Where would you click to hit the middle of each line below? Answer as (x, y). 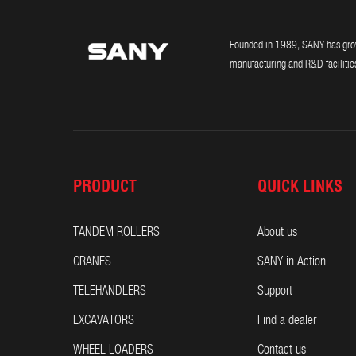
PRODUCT (105, 187)
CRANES (92, 262)
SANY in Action (292, 262)
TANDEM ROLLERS (116, 232)
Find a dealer (287, 321)
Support (275, 291)
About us (277, 232)
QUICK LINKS (300, 187)
